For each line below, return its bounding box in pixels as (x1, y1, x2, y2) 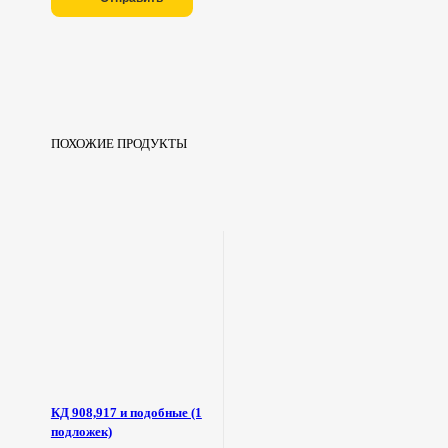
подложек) (50, 424, 112, 440)
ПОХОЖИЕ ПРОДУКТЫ (50, 136, 187, 152)
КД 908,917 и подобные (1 (50, 405, 202, 421)
